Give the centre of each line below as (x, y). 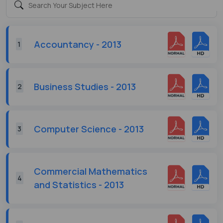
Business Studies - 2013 (85, 86)
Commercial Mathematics (91, 171)
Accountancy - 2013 (78, 44)
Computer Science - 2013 (89, 129)
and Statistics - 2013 (79, 184)
